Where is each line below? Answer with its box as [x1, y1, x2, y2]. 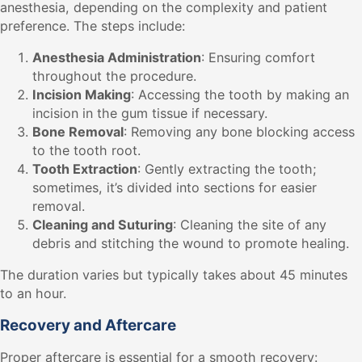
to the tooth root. [32, 141, 141, 158]
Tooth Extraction [32, 160, 137, 177]
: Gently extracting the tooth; [137, 160, 317, 177]
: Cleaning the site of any [173, 216, 326, 233]
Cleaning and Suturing [32, 216, 173, 233]
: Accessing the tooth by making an [131, 86, 349, 103]
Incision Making [32, 86, 131, 103]
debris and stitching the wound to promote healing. [32, 234, 349, 251]
